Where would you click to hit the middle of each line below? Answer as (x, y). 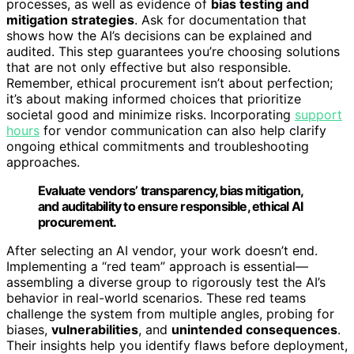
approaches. (43, 162)
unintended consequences (254, 329)
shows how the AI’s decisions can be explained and (159, 35)
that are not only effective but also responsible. (149, 67)
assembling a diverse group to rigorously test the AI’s (166, 282)
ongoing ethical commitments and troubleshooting (158, 146)
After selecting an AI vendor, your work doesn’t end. (162, 250)
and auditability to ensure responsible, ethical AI (171, 206)
